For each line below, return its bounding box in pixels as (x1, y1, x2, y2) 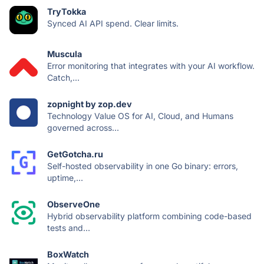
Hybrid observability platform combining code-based (47, 210, 252, 221)
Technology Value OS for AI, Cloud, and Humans (47, 110, 233, 121)
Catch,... (47, 72, 80, 82)
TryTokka (47, 6, 86, 16)
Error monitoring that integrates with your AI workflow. (47, 60, 255, 71)
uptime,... (47, 172, 83, 183)
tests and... (47, 222, 90, 233)
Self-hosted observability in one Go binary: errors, (47, 160, 238, 171)
